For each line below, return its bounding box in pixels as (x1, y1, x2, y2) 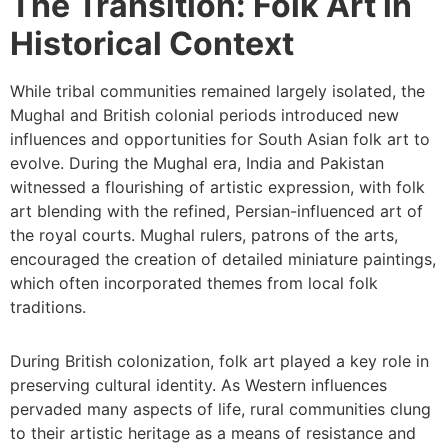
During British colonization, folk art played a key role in (10, 351, 429, 371)
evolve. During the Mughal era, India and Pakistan (10, 153, 384, 173)
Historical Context (10, 24, 294, 63)
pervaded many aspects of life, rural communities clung (10, 399, 431, 419)
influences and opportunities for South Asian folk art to (10, 129, 430, 149)
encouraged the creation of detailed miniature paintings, (10, 249, 436, 269)
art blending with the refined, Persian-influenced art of (10, 201, 423, 221)
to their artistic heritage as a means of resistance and (10, 423, 416, 443)
